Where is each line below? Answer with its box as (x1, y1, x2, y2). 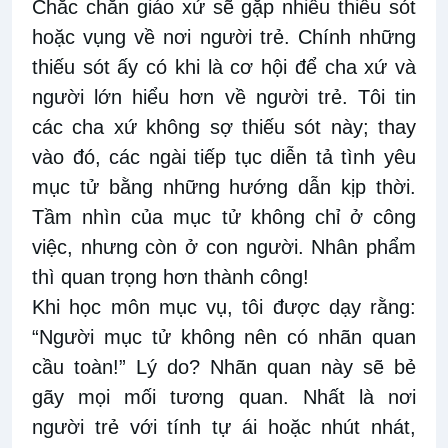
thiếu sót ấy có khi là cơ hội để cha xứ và (32, 56, 416, 79)
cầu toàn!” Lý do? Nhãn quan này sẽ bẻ (32, 356, 416, 379)
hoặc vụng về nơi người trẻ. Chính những (32, 26, 416, 49)
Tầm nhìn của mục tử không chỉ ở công (32, 206, 416, 229)
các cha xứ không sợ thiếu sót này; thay (32, 116, 416, 139)
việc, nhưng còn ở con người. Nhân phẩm (32, 236, 416, 259)
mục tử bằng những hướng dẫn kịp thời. (32, 176, 416, 199)
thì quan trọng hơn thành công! (32, 266, 309, 289)
